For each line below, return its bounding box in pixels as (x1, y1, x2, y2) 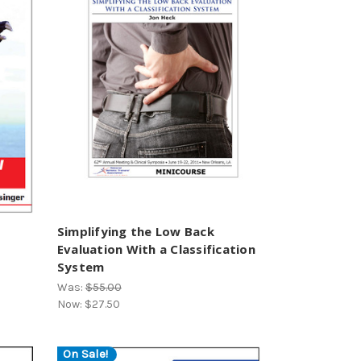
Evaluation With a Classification (56, 240, 255, 257)
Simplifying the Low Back (56, 222, 214, 239)
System (56, 258, 105, 275)
